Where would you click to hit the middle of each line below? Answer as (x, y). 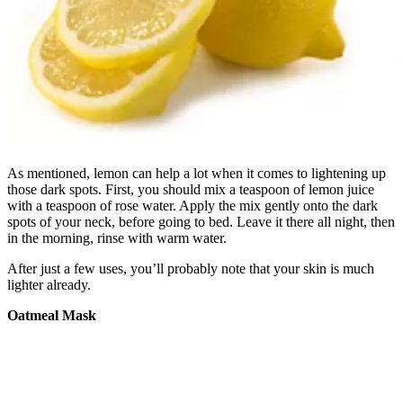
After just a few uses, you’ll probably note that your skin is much (191, 268)
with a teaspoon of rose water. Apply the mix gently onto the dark (193, 205)
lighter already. (49, 284)
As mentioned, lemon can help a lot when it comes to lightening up (197, 173)
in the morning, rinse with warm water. (117, 237)
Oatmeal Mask (52, 315)
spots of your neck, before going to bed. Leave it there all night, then (201, 221)
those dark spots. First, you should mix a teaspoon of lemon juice (191, 189)
